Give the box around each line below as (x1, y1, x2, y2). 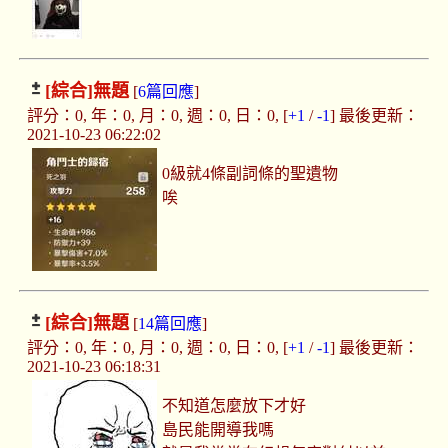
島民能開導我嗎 (162, 421, 275, 439)
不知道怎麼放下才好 (162, 397, 307, 415)
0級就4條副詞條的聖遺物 (162, 165, 339, 183)
